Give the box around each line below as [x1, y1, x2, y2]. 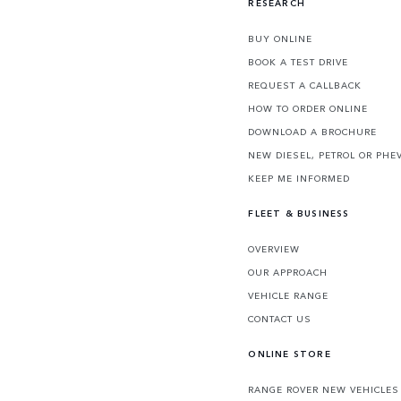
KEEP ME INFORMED [248, 171, 351, 184]
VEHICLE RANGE [248, 288, 329, 302]
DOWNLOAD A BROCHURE [248, 124, 378, 138]
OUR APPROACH [248, 265, 328, 278]
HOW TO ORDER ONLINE [248, 101, 369, 115]
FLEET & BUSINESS [248, 206, 350, 219]
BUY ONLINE [248, 31, 313, 45]
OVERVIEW [248, 242, 301, 255]
